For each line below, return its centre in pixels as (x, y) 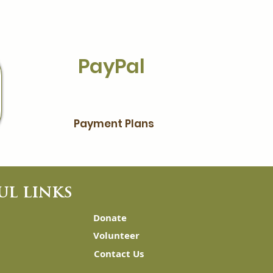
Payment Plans (114, 123)
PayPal (112, 66)
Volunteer (116, 235)
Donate (110, 218)
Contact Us (119, 253)
